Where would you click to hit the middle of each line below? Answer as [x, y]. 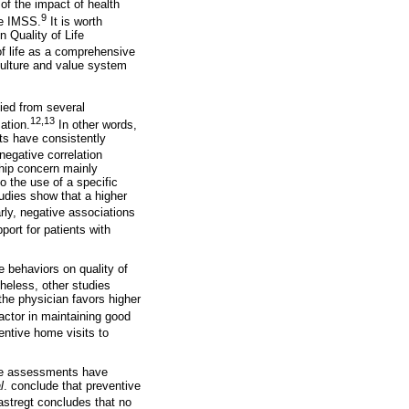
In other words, [96, 124]
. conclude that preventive [72, 386]
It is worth [74, 21]
